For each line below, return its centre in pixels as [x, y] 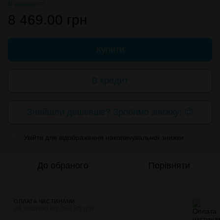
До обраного [63, 165]
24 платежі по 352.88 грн [54, 208]
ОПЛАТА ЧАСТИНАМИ [44, 201]
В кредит [110, 81]
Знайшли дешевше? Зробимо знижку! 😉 [110, 112]
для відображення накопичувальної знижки [113, 137]
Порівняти [169, 165]
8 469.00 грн [47, 20]
